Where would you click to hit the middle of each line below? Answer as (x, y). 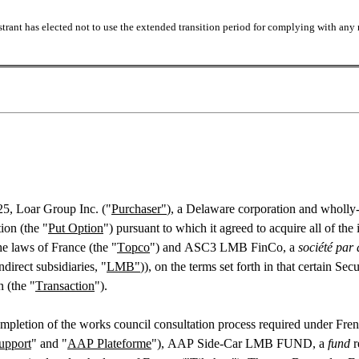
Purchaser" (139, 209)
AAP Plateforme (109, 344)
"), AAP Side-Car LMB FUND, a (240, 344)
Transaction (65, 286)
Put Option (76, 228)
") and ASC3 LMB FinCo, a (224, 248)
